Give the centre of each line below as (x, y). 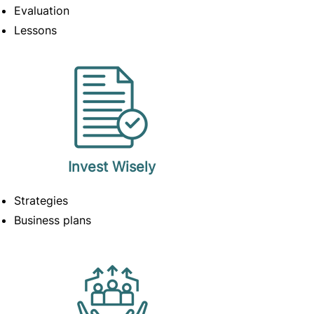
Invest (90, 167)
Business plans (53, 220)
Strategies (41, 200)
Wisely (134, 167)
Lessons (35, 30)
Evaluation (42, 11)
